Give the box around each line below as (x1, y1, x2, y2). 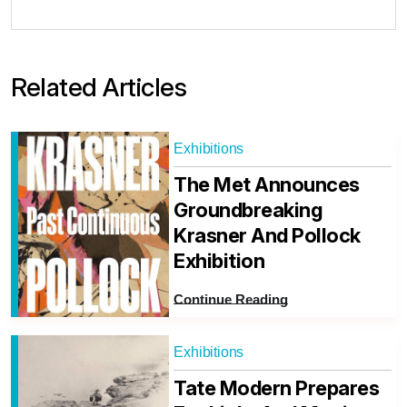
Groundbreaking (174, 198, 323, 223)
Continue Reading (174, 292, 289, 308)
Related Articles (11, 72, 186, 104)
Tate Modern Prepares (174, 376, 380, 401)
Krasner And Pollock (174, 223, 361, 248)
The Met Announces (174, 173, 360, 197)
